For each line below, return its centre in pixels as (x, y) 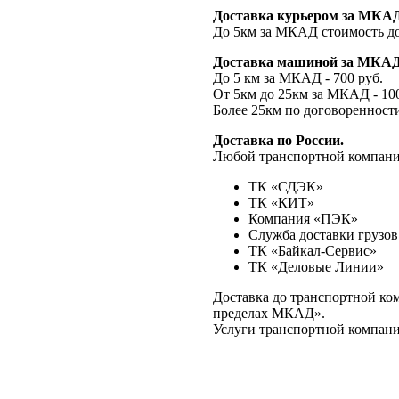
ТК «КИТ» (281, 203)
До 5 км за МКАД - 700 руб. (298, 78)
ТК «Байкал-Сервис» (313, 251)
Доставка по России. (278, 141)
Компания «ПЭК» (303, 219)
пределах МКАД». (269, 313)
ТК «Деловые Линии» (316, 267)
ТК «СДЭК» (286, 187)
